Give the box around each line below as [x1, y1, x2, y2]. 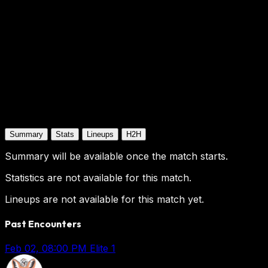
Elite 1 [90, 242, 115, 255]
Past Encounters [5, 217, 81, 230]
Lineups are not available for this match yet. [5, 193, 204, 205]
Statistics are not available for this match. [5, 171, 191, 184]
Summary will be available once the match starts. [5, 150, 228, 162]
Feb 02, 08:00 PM [5, 242, 87, 255]
